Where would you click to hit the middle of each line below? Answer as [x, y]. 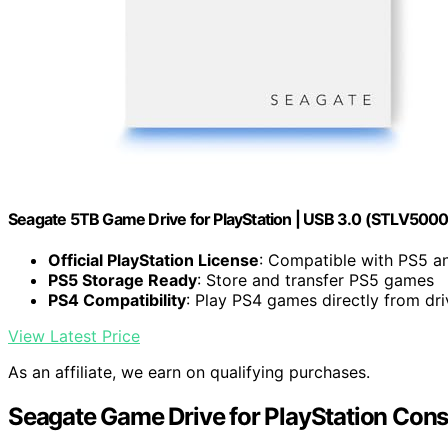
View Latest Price [74, 336]
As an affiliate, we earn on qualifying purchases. [189, 372]
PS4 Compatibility [117, 300]
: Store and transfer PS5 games [315, 280]
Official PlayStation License [153, 260]
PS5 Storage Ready [122, 280]
